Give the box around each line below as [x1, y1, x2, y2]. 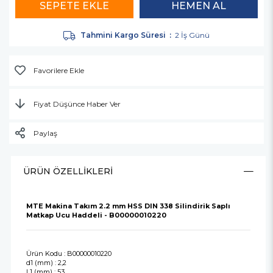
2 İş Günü [175, 30, 210, 40]
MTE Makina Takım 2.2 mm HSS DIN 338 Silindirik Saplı [26, 202, 230, 211]
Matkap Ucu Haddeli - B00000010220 [26, 211, 166, 220]
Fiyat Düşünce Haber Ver [34, 99, 121, 109]
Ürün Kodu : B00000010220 [26, 249, 112, 258]
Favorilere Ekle [34, 66, 84, 76]
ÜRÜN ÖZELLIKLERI [23, 166, 113, 177]
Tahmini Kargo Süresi [80, 30, 166, 40]
